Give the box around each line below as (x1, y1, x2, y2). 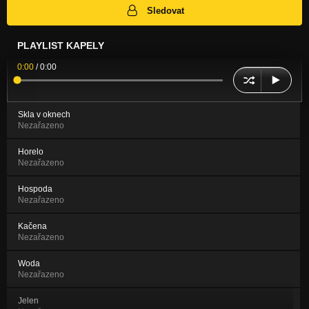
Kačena (18, 221, 47, 232)
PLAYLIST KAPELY (17, 40, 104, 52)
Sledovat (147, 5, 185, 16)
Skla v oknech (18, 110, 70, 120)
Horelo (18, 147, 43, 157)
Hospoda (18, 184, 52, 195)
